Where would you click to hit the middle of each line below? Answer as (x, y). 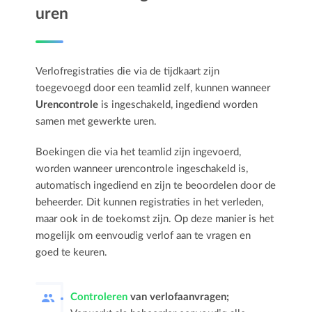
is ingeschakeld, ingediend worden (178, 105)
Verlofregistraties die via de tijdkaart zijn (128, 72)
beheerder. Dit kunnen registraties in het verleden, (150, 203)
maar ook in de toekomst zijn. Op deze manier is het (155, 219)
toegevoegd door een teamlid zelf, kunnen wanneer (153, 88)
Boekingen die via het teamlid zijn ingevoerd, (139, 153)
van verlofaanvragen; (179, 297)
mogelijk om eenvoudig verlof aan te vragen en (143, 236)
